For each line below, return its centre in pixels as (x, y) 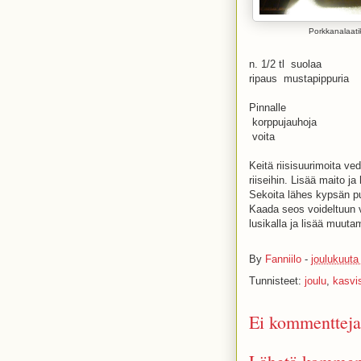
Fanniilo (283, 259)
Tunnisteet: (277, 281)
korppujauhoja (284, 122)
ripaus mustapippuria (299, 79)
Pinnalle (268, 108)
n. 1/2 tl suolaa (285, 64)
